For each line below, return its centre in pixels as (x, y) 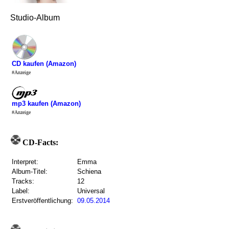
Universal (91, 191)
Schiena (89, 171)
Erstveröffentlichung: (42, 201)
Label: (21, 191)
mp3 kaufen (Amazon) (46, 103)
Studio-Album (35, 18)
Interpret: (25, 162)
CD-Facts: (39, 142)
